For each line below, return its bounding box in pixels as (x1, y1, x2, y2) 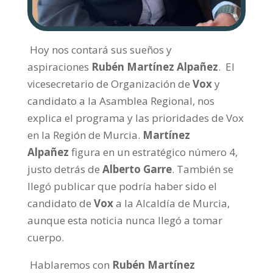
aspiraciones (27, 60, 89, 74)
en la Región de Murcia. (27, 128, 140, 143)
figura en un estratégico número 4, (71, 145, 238, 160)
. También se (171, 162, 233, 177)
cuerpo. (27, 230, 64, 245)
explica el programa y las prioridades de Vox (27, 111, 244, 126)
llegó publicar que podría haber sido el (27, 179, 217, 194)
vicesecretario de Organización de (27, 77, 190, 91)
